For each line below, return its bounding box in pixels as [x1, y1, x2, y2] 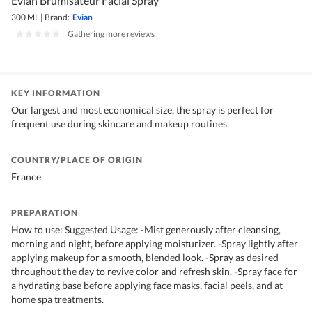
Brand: [45, 12, 70, 23]
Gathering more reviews [68, 29, 155, 40]
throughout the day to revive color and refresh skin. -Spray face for [11, 265, 297, 278]
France [11, 171, 41, 183]
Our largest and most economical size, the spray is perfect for [11, 104, 274, 116]
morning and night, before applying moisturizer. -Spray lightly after [11, 237, 298, 250]
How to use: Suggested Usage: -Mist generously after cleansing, [11, 224, 281, 236]
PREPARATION [11, 208, 78, 219]
